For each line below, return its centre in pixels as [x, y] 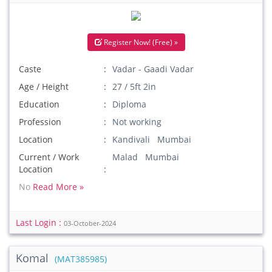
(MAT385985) [81, 259]
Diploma [130, 104]
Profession [40, 122]
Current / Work [49, 157]
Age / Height [44, 87]
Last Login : [40, 223]
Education [39, 104]
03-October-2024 [90, 223]
